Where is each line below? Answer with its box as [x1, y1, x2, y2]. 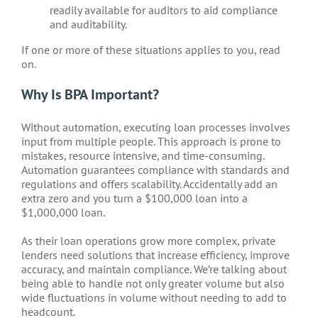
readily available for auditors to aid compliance [50, 2, 278, 17]
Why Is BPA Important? [21, 84, 159, 104]
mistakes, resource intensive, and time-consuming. [21, 148, 264, 163]
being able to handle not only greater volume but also [21, 275, 285, 290]
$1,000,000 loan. [21, 204, 105, 219]
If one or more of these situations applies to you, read [21, 42, 280, 57]
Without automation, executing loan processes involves [21, 119, 290, 134]
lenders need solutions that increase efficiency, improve [21, 247, 290, 262]
